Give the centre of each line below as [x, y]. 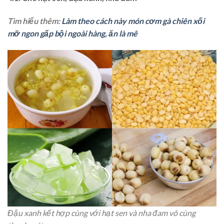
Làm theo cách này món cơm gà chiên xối [133, 21]
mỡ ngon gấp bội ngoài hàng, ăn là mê [72, 33]
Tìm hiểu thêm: [34, 21]
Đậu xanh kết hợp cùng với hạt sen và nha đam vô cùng [101, 213]
